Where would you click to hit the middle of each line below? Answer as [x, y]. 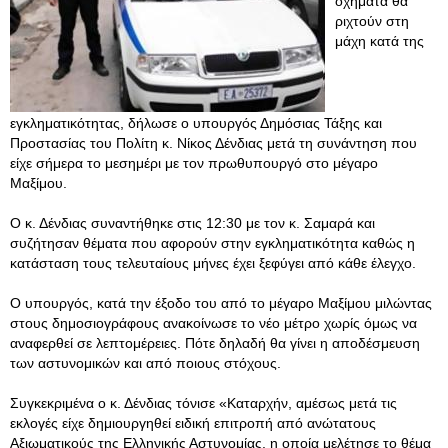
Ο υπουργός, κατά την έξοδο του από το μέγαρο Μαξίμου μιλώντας [221, 303]
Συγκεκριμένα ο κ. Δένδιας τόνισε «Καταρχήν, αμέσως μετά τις [203, 403]
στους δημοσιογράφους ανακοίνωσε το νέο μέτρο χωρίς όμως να [213, 323]
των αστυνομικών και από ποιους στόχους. [145, 363]
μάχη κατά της [379, 41]
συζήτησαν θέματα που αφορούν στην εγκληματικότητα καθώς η [212, 243]
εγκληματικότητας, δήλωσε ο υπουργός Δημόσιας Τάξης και [196, 123]
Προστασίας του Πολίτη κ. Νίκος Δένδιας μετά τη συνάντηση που [213, 143]
